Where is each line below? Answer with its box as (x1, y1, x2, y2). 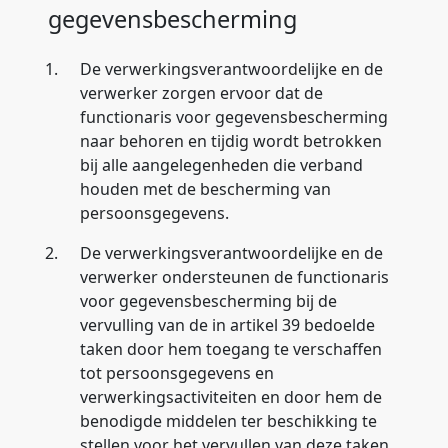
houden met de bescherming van (80, 178, 331, 200)
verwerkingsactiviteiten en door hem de (80, 386, 382, 408)
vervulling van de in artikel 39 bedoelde (80, 314, 375, 336)
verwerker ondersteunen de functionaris (80, 266, 389, 288)
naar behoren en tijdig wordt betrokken (80, 130, 382, 152)
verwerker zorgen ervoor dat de (80, 82, 323, 104)
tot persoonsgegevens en (80, 362, 274, 384)
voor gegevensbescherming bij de (80, 290, 337, 312)
